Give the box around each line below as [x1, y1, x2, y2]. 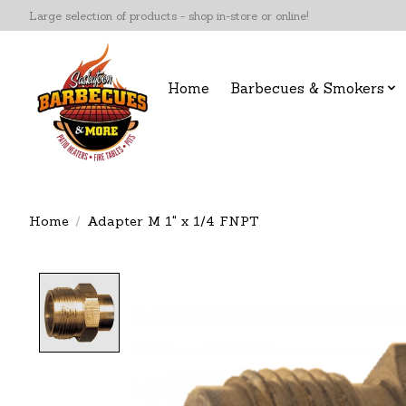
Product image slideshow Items [129, 272, 378, 294]
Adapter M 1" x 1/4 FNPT [86, 211, 259, 229]
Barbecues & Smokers [230, 79, 384, 97]
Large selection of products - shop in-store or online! [29, 8, 309, 23]
